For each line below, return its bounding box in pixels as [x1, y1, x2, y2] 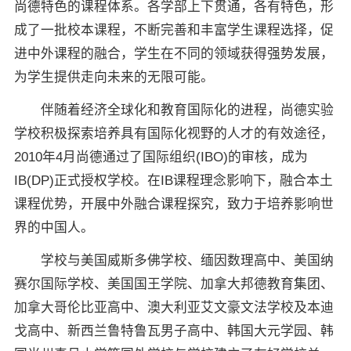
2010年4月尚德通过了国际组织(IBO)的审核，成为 [13, 150, 308, 165]
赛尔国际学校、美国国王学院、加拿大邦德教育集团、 [13, 277, 334, 292]
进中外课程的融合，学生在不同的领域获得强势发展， [13, 46, 334, 62]
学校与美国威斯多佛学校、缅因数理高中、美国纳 [13, 253, 334, 269]
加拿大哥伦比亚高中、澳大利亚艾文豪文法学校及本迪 [13, 300, 334, 316]
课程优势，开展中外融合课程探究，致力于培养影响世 [13, 197, 334, 212]
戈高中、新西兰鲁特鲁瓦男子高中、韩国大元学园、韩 [13, 324, 334, 339]
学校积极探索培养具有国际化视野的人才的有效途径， [13, 126, 334, 142]
